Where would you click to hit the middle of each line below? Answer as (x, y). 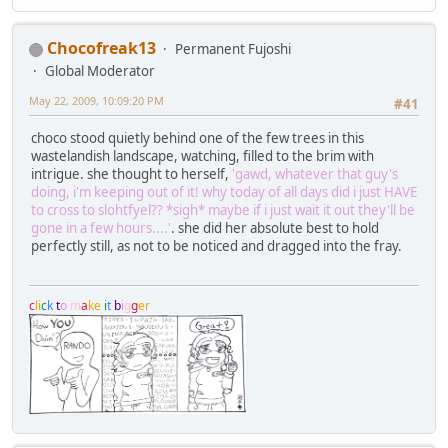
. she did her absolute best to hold (275, 228)
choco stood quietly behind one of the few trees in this (197, 138)
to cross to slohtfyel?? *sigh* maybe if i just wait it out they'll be (223, 210)
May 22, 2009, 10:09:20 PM (96, 100)
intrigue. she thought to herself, (131, 174)
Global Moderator (100, 70)
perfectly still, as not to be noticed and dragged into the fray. (216, 246)
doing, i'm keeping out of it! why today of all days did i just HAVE (224, 192)
